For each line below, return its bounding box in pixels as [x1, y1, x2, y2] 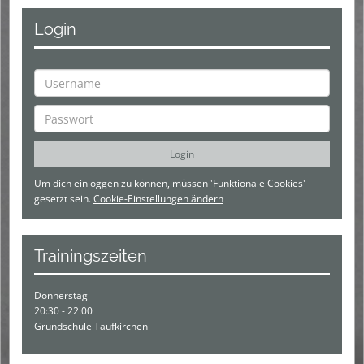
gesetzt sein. [34, 192, 93, 206]
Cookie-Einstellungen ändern [93, 192, 223, 206]
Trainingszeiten [34, 246, 147, 266]
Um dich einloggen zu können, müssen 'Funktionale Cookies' [34, 176, 305, 191]
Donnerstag [34, 288, 88, 303]
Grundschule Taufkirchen [34, 319, 148, 334]
